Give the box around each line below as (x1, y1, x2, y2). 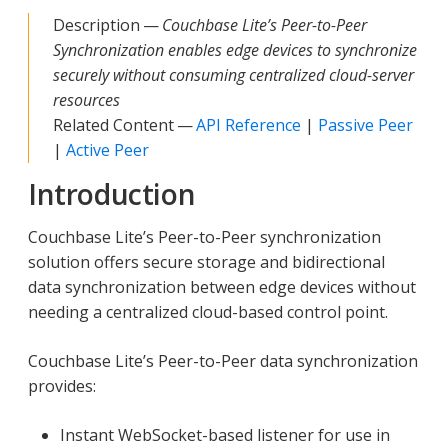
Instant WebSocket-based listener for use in (60, 423, 390, 446)
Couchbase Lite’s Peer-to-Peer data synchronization (28, 349, 418, 372)
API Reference (196, 113, 301, 136)
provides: (28, 374, 96, 397)
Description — (53, 13, 162, 36)
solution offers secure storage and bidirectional (28, 250, 385, 273)
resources (53, 88, 120, 111)
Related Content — (53, 113, 196, 136)
